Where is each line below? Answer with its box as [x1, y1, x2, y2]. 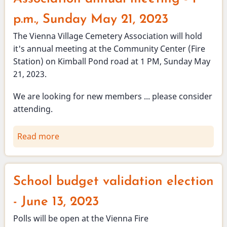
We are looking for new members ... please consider [13, 91, 212, 102]
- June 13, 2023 [13, 195, 99, 208]
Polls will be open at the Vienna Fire [13, 212, 148, 224]
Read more [17, 130, 59, 142]
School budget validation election [13, 175, 214, 188]
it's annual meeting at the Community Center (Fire [13, 43, 205, 55]
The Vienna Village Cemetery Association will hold [13, 30, 202, 42]
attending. [13, 103, 53, 115]
